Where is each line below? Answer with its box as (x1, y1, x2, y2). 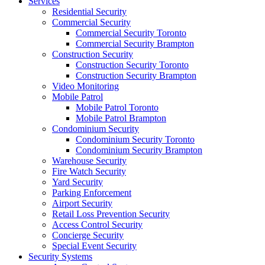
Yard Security (52, 177, 103, 187)
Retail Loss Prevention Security (52, 209, 170, 219)
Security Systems (28, 251, 92, 261)
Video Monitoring (52, 81, 119, 91)
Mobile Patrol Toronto (76, 102, 159, 112)
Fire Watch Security (52, 166, 126, 176)
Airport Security (52, 198, 112, 208)
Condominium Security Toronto (76, 134, 195, 144)
